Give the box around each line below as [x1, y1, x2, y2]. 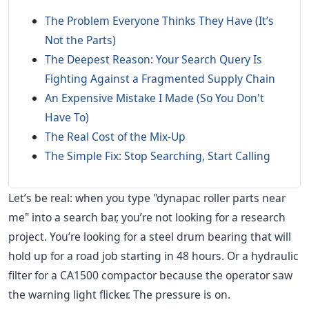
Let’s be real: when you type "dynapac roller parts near [8, 190, 286, 206]
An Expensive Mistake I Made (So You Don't [45, 90, 264, 106]
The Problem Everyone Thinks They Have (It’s [45, 13, 274, 29]
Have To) [45, 110, 89, 126]
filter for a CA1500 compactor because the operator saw [8, 268, 292, 283]
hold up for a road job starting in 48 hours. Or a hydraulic [8, 248, 299, 264]
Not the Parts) [45, 32, 116, 48]
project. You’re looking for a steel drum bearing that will [8, 229, 291, 245]
